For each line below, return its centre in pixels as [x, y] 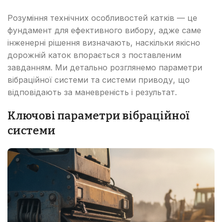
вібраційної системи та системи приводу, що [99, 80]
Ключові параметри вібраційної [99, 115]
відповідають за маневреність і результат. [92, 92]
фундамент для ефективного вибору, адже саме [104, 30]
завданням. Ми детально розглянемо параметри [105, 67]
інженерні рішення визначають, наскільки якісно [104, 42]
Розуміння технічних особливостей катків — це [102, 18]
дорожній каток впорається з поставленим [94, 55]
